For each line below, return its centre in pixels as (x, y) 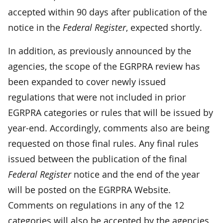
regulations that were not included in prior (97, 97)
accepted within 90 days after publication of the (108, 12)
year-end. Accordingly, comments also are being (109, 128)
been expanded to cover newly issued (87, 81)
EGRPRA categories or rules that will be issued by (111, 112)
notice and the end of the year (135, 174)
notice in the (35, 27)
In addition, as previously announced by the (100, 51)
